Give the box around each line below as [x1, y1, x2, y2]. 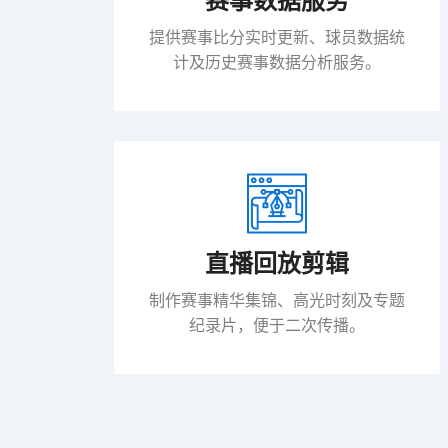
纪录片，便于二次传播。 [189, 315, 365, 338]
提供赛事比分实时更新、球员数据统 [149, 27, 405, 50]
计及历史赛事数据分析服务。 [173, 52, 381, 75]
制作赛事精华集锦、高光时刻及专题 [149, 290, 405, 313]
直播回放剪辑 [205, 249, 349, 278]
